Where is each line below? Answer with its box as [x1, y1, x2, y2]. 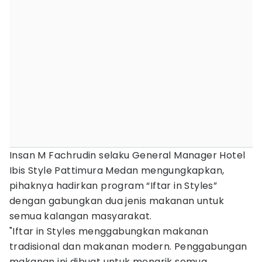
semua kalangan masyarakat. [9, 209, 152, 223]
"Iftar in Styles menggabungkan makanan [9, 225, 209, 238]
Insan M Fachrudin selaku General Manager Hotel [9, 149, 246, 162]
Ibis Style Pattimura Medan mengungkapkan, [9, 164, 225, 177]
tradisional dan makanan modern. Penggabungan [9, 240, 247, 253]
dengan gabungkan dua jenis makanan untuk [9, 194, 224, 208]
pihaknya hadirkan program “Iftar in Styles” [9, 179, 218, 192]
